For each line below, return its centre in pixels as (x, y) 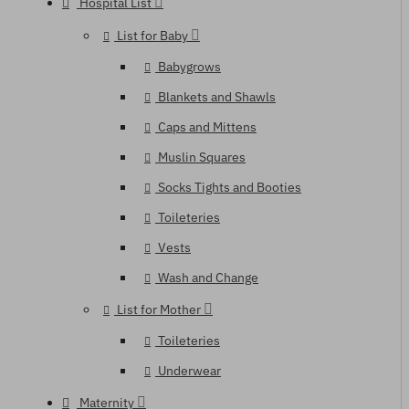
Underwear (189, 371)
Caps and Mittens (207, 127)
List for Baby (152, 36)
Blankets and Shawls (217, 97)
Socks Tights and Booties (230, 187)
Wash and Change (208, 278)
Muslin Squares (202, 157)
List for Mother (159, 309)
